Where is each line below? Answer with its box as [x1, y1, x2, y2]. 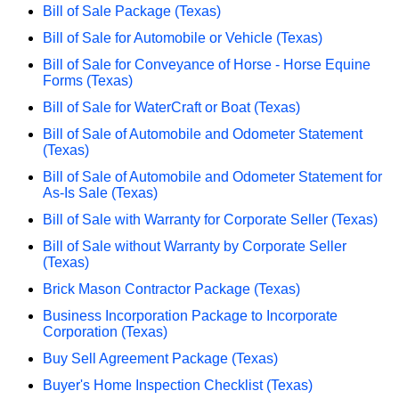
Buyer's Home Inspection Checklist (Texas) [43, 377, 313, 393]
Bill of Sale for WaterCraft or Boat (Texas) [43, 99, 300, 115]
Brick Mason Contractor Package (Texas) [43, 281, 300, 297]
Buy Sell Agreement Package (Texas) [43, 350, 278, 366]
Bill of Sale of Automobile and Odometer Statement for [43, 168, 382, 184]
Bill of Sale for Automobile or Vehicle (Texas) [43, 29, 322, 45]
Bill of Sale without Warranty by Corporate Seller [43, 238, 346, 254]
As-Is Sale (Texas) [43, 184, 158, 200]
